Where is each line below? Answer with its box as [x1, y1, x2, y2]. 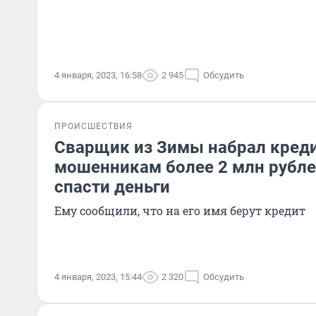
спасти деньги [54, 177, 170, 197]
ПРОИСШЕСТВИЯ [54, 121, 133, 131]
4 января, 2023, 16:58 [54, 70, 142, 80]
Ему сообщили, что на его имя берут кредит [54, 203, 305, 218]
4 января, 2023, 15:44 [54, 272, 142, 282]
